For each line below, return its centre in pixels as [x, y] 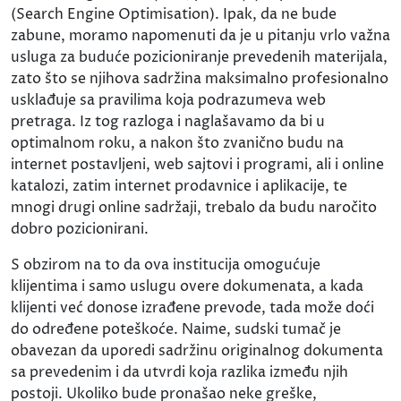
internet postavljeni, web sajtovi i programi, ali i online [197, 164]
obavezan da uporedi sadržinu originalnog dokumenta [197, 350]
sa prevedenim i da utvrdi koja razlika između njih [179, 372]
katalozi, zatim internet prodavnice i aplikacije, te [179, 186]
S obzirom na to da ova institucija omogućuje [166, 264]
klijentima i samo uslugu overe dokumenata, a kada [187, 286]
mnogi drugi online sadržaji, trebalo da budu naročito [194, 207]
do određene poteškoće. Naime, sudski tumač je [176, 329]
